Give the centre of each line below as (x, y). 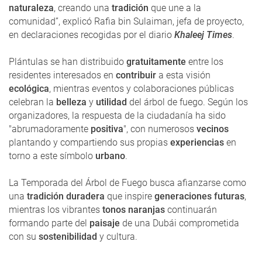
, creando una (82, 8)
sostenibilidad (68, 236)
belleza (71, 102)
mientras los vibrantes (56, 209)
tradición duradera (66, 196)
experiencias (198, 142)
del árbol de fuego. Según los (187, 102)
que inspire (130, 196)
